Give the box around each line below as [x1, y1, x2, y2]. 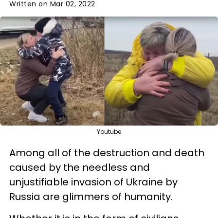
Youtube [97, 127, 121, 136]
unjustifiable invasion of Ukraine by [9, 175, 178, 189]
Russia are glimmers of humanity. [9, 189, 173, 203]
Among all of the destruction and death [9, 145, 204, 160]
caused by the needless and [9, 160, 150, 174]
